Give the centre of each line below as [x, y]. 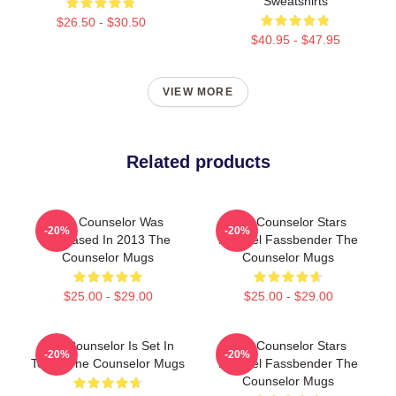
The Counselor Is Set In [108, 346]
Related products [198, 162]
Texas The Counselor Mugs [108, 363]
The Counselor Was [108, 222]
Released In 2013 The [108, 240]
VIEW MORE [198, 92]
